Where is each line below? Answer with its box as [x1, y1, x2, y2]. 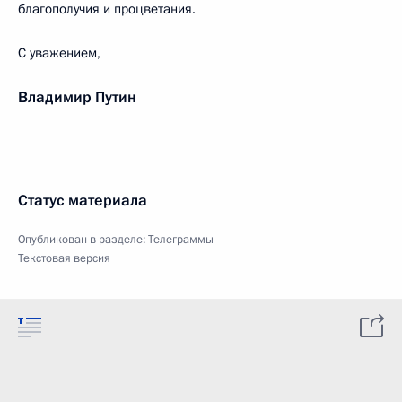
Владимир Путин [18, 87, 136, 108]
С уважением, [18, 44, 100, 62]
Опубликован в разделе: [18, 232, 148, 248]
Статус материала [18, 190, 147, 211]
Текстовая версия [18, 250, 110, 267]
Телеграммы [148, 232, 214, 248]
